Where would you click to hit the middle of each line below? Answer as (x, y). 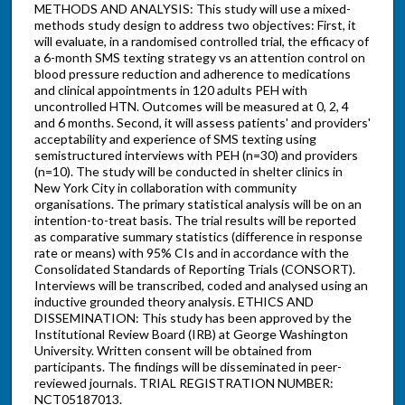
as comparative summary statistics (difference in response (198, 237)
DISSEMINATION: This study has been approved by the (193, 318)
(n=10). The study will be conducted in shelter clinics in (188, 172)
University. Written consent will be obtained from (173, 351)
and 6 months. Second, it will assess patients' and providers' (202, 123)
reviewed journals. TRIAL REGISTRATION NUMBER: (184, 383)
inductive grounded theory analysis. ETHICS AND (174, 302)
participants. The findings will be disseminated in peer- (188, 367)
